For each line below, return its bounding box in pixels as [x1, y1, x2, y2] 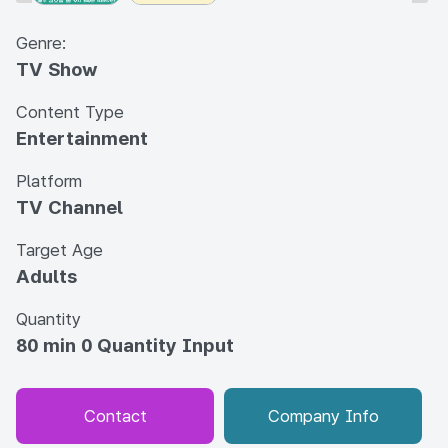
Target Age [16, 240, 103, 260]
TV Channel [16, 196, 123, 219]
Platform [16, 171, 82, 191]
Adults [16, 265, 77, 288]
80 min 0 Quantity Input [16, 334, 234, 357]
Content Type [16, 102, 124, 122]
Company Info [267, 406, 379, 426]
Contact [83, 406, 147, 426]
